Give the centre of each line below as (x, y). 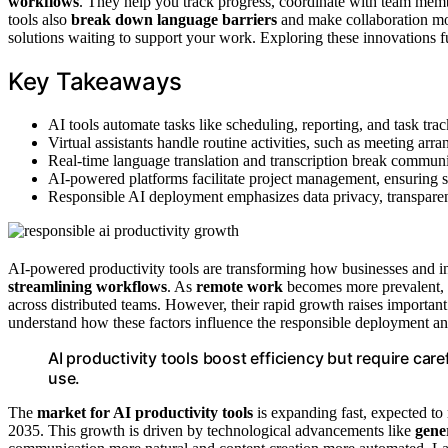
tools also (39, 19)
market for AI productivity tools (145, 412)
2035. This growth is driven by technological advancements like (211, 430)
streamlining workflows (87, 286)
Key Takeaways (95, 81)
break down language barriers (174, 19)
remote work (239, 286)
